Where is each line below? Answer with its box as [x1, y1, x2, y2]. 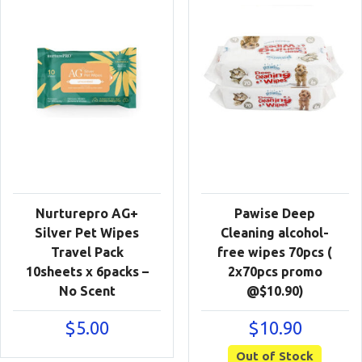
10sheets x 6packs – [25, 263, 149, 279]
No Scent [58, 283, 116, 298]
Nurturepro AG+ [36, 205, 139, 221]
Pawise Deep [234, 205, 316, 221]
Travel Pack [50, 244, 124, 259]
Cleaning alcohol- [221, 225, 330, 240]
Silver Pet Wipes [35, 225, 140, 240]
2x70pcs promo [227, 263, 322, 279]
